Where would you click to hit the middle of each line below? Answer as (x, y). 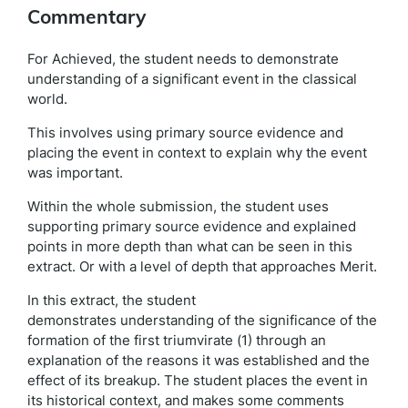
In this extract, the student (112, 300)
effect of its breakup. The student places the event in (198, 380)
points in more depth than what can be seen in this (190, 246)
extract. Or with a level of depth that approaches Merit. (202, 266)
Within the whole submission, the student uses (178, 206)
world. (47, 99)
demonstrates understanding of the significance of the (202, 320)
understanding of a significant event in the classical (192, 79)
